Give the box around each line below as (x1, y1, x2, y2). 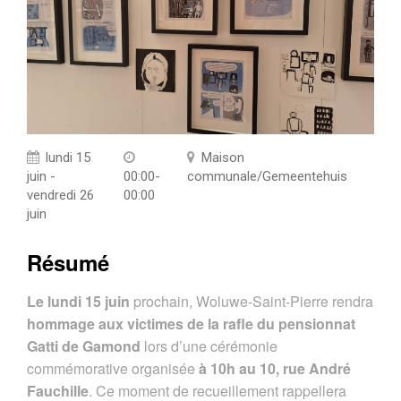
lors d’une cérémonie (141, 336, 277, 357)
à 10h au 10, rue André (199, 358, 351, 380)
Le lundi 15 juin (27, 291, 133, 312)
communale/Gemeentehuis (187, 168, 347, 185)
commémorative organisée (27, 358, 199, 380)
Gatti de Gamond (27, 336, 141, 357)
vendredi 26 (27, 187, 94, 204)
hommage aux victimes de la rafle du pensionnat (27, 313, 355, 335)
